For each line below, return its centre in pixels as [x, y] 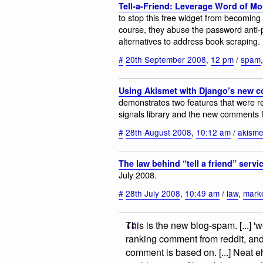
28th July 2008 [153, 193]
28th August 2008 [159, 132]
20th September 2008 [166, 59]
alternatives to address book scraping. [189, 41]
